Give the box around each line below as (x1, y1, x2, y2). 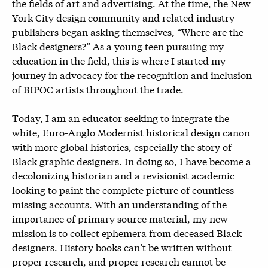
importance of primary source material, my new (12, 211, 228, 225)
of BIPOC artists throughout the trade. (12, 81, 184, 96)
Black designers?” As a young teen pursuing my (12, 38, 224, 53)
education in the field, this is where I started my (12, 53, 226, 67)
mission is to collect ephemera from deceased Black (12, 225, 242, 239)
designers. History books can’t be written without (12, 239, 232, 254)
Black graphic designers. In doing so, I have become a (12, 153, 251, 167)
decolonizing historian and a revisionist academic (12, 167, 234, 182)
